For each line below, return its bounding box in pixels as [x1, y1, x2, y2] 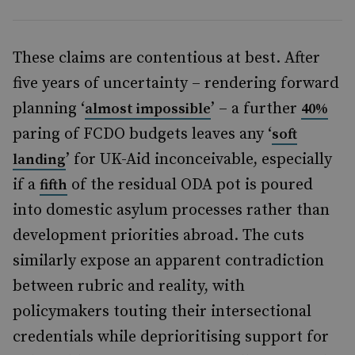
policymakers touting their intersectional [13, 302, 311, 322]
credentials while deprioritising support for [13, 327, 329, 347]
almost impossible [85, 100, 211, 118]
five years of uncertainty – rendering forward [13, 74, 339, 94]
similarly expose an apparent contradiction [13, 251, 324, 271]
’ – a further [211, 99, 301, 119]
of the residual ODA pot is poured [67, 175, 313, 195]
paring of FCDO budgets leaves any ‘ [13, 124, 272, 144]
